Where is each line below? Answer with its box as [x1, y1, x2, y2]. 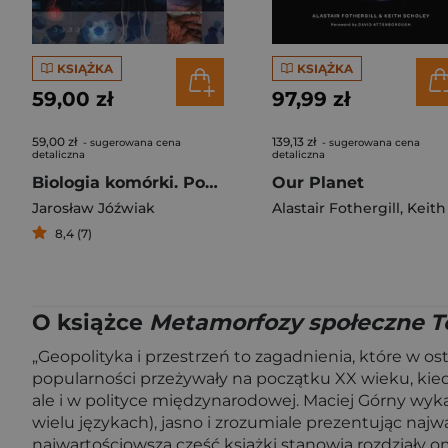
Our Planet [272, 173, 364, 192]
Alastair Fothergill [272, 199, 400, 217]
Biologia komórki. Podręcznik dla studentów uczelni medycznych [205, 173, 218, 192]
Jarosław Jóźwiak [32, 199, 155, 217]
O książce [32, 309, 149, 336]
